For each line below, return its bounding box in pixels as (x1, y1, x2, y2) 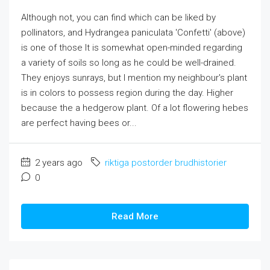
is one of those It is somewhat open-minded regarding (21, 42, 242, 53)
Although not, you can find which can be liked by (21, 12, 216, 23)
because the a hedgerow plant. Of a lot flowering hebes (21, 102, 248, 113)
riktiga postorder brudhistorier (105, 157, 227, 168)
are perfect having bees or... (21, 118, 137, 128)
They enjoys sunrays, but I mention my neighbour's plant (21, 72, 247, 83)
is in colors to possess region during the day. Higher (21, 87, 233, 98)
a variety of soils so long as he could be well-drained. (21, 57, 236, 68)
